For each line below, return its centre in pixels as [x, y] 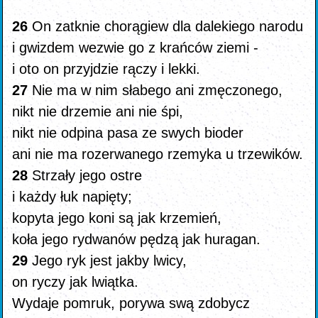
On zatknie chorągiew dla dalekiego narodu [168, 26]
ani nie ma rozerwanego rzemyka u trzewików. [158, 154]
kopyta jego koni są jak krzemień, [117, 218]
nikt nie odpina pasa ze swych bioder [128, 133]
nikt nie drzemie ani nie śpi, [98, 111]
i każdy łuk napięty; [72, 197]
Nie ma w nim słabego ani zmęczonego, [158, 90]
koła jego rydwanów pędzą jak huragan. [137, 239]
